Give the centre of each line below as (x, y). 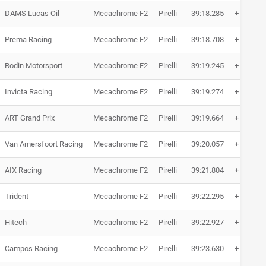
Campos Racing (31, 249)
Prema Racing (28, 40)
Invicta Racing (28, 92)
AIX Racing (23, 170)
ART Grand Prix (30, 118)
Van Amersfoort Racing (44, 144)
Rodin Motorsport (34, 66)
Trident (17, 197)
